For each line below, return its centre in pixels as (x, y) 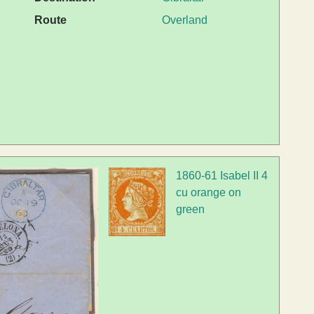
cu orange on (209, 193)
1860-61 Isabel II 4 (222, 176)
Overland (185, 20)
